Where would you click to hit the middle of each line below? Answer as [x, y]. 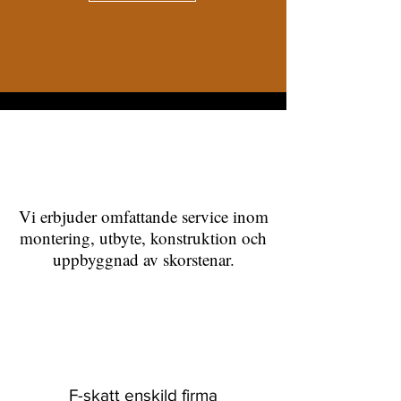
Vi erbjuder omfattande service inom [143, 216]
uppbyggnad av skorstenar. [143, 259]
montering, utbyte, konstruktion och [143, 238]
